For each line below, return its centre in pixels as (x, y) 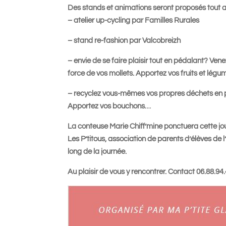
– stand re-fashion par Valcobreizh (124, 41)
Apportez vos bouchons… (109, 106)
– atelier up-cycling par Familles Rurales (134, 20)
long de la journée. (97, 152)
